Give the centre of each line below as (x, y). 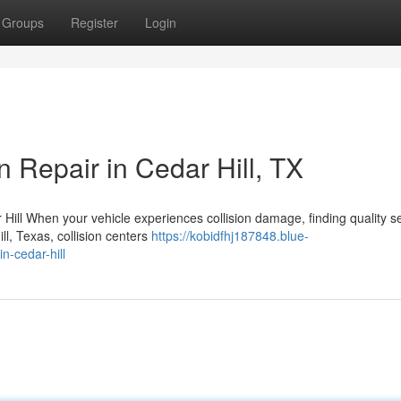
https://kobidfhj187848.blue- (230, 235)
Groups (23, 22)
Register (94, 22)
